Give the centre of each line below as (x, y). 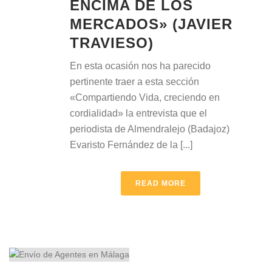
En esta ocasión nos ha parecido (140, 66)
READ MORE (160, 183)
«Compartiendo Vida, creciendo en (145, 97)
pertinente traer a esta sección (134, 82)
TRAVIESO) (112, 43)
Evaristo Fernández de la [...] (131, 145)
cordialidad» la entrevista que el (138, 113)
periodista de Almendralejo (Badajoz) (150, 129)
